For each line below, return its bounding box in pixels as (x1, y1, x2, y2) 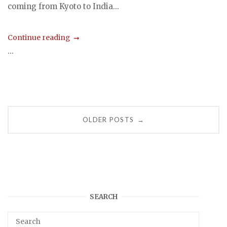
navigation (7, 124, 76, 140)
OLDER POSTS (82, 116, 134, 124)
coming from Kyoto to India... (8, 2, 119, 12)
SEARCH (89, 192, 118, 201)
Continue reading (8, 32, 70, 42)
